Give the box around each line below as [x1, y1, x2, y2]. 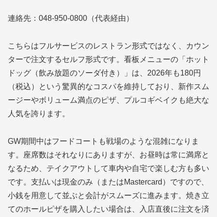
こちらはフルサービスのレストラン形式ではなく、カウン [8, 41, 209, 50]
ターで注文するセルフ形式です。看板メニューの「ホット [8, 55, 209, 63]
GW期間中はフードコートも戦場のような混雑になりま [8, 137, 199, 145]
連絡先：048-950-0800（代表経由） [8, 14, 134, 22]
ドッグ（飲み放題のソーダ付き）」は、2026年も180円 [8, 68, 201, 77]
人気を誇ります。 [8, 109, 70, 118]
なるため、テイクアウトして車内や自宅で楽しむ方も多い [8, 164, 209, 172]
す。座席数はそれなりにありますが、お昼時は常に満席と [8, 150, 209, 159]
